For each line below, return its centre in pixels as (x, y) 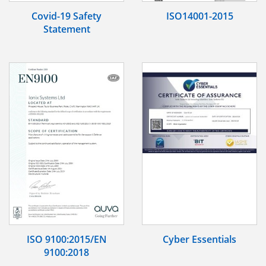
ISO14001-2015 (199, 16)
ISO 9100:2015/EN (66, 239)
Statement (66, 29)
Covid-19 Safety (66, 16)
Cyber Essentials (199, 239)
